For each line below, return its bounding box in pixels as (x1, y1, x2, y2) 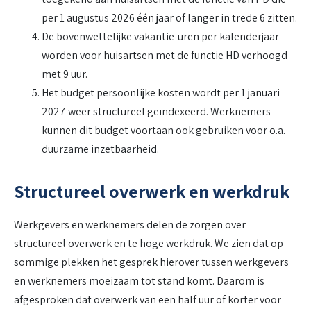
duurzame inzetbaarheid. (42, 142, 161, 157)
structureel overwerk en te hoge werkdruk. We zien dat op (14, 236, 283, 251)
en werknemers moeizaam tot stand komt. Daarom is (14, 274, 264, 289)
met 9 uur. (42, 67, 87, 82)
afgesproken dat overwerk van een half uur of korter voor (14, 292, 281, 308)
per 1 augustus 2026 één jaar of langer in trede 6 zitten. (42, 10, 297, 26)
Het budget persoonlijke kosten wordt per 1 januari (42, 85, 280, 101)
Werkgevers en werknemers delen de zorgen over (14, 217, 246, 233)
